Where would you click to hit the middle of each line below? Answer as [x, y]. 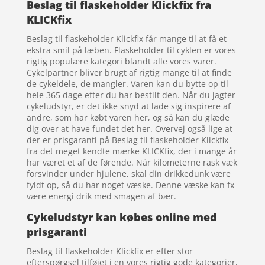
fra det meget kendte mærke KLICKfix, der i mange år [131, 151]
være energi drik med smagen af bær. [101, 196]
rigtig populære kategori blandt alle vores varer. [121, 62]
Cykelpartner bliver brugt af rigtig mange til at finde [129, 73]
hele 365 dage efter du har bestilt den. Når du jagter [131, 95]
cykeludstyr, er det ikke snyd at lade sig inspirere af [128, 106]
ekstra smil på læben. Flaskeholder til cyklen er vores [131, 50]
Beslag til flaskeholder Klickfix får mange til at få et [126, 39]
